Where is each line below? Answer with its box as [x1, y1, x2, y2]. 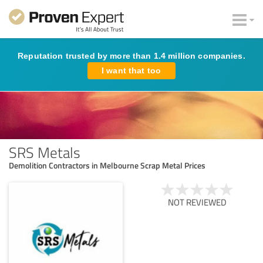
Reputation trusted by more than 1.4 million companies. [18, 51, 245, 60]
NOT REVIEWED [168, 195, 227, 208]
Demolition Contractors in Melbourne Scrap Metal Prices [9, 159, 205, 171]
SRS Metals [9, 141, 80, 162]
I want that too [102, 66, 161, 75]
